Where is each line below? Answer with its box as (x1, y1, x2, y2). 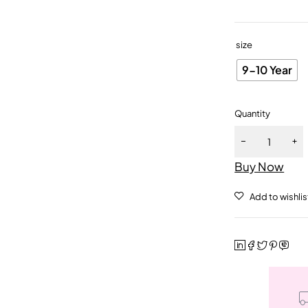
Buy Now (234, 159, 285, 174)
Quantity (234, 108, 271, 119)
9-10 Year (242, 63, 293, 77)
